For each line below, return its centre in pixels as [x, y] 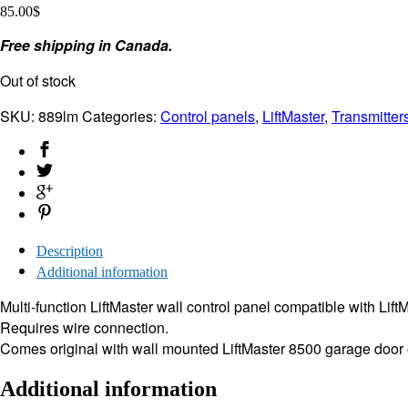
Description [70, 251]
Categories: [121, 117]
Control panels [208, 117]
